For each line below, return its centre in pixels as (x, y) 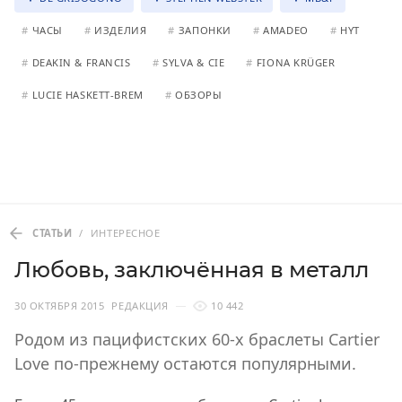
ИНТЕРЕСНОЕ (125, 233)
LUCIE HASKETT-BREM (87, 95)
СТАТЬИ (52, 233)
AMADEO (286, 31)
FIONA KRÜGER (296, 63)
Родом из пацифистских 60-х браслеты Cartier (197, 340)
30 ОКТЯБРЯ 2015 (60, 306)
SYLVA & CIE (194, 63)
